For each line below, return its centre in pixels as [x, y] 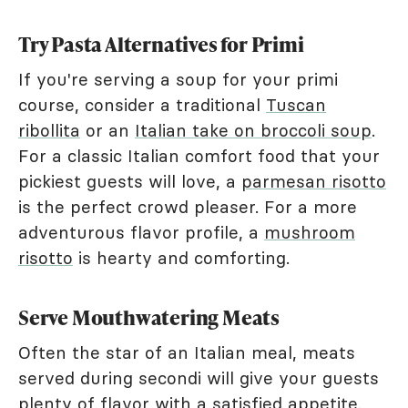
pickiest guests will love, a [130, 182]
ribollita [49, 131]
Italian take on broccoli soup [253, 131]
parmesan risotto [314, 182]
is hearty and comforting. [181, 258]
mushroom [310, 233]
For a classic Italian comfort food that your [199, 156]
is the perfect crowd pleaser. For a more [188, 207]
